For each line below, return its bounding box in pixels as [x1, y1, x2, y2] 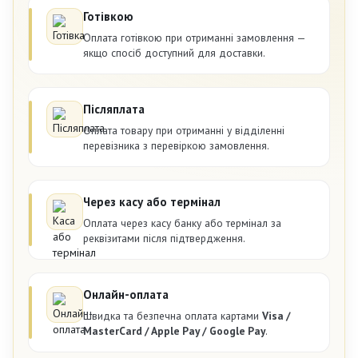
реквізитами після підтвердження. [83, 230, 245, 245]
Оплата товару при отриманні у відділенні [83, 122, 284, 137]
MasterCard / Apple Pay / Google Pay [83, 323, 265, 338]
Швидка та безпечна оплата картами [83, 308, 262, 323]
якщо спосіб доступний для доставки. [83, 45, 265, 60]
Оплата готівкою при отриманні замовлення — [83, 30, 305, 45]
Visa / [262, 308, 291, 323]
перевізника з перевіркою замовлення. [83, 137, 269, 153]
